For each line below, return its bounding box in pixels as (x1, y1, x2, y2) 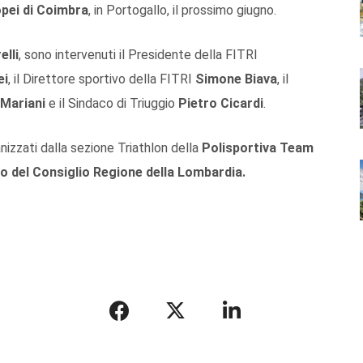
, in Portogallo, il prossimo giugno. (88, 2, 276, 18)
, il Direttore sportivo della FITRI (8, 70, 195, 87)
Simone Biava (195, 70, 277, 87)
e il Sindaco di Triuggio (49, 95, 178, 111)
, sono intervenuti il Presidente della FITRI (19, 46, 258, 62)
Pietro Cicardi (178, 95, 263, 111)
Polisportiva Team (202, 139, 314, 156)
